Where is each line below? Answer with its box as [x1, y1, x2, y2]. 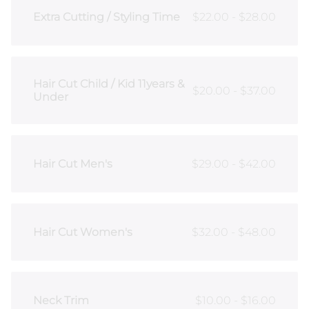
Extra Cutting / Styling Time [33, 10, 180, 24]
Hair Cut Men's [33, 157, 112, 170]
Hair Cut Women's [33, 225, 132, 239]
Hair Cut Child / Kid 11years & [33, 77, 184, 91]
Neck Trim [33, 293, 89, 307]
